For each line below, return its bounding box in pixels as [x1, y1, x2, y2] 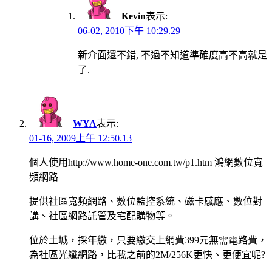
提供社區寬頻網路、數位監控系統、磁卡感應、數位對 [29, 196, 262, 207]
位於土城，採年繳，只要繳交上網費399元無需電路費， [29, 235, 267, 246]
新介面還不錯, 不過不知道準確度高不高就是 [78, 50, 267, 61]
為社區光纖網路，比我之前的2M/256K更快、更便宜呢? [29, 250, 265, 260]
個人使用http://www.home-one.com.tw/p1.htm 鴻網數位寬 [29, 157, 263, 168]
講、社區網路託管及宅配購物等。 [29, 211, 175, 222]
